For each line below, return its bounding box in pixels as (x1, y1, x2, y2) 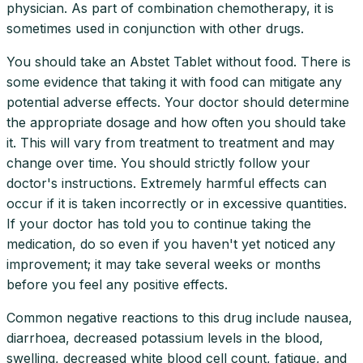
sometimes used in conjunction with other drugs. (6, 19, 304, 36)
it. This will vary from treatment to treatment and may (6, 134, 335, 151)
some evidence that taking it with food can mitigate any (6, 73, 342, 90)
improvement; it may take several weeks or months (6, 255, 321, 272)
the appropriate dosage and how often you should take (6, 113, 346, 130)
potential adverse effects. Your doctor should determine (6, 93, 349, 110)
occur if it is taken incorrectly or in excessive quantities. (6, 194, 347, 211)
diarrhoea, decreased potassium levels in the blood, (6, 329, 323, 346)
